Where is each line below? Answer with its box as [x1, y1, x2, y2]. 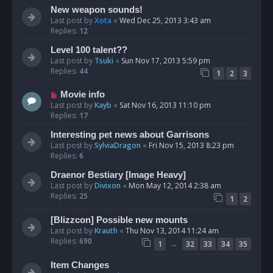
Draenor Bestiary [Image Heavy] [51, 170, 186, 180]
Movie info [60, 90, 105, 100]
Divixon [94, 180, 121, 191]
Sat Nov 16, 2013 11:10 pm [119, 100, 211, 111]
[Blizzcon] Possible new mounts [51, 215, 188, 225]
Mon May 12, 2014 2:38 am [129, 180, 221, 191]
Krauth [94, 225, 118, 236]
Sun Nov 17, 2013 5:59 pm [121, 55, 210, 66]
